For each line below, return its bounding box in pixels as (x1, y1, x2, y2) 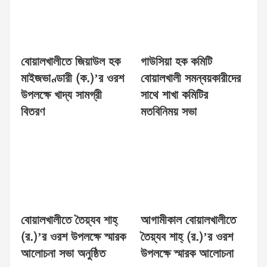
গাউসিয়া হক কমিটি (141, 53, 212, 70)
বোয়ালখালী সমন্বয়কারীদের (141, 70, 241, 87)
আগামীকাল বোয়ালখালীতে (141, 212, 236, 229)
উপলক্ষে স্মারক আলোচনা (141, 245, 234, 262)
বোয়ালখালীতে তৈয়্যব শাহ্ (21, 212, 117, 229)
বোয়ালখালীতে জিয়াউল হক (21, 53, 120, 70)
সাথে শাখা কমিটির (141, 86, 208, 104)
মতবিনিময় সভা (141, 103, 197, 120)
